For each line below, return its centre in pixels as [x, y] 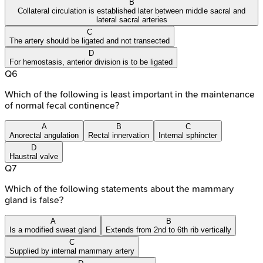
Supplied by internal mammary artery [72, 251]
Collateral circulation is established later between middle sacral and [131, 11]
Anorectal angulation [44, 135]
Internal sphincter [188, 135]
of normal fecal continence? [62, 105]
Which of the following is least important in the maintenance [130, 94]
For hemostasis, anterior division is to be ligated [91, 62]
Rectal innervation [119, 135]
